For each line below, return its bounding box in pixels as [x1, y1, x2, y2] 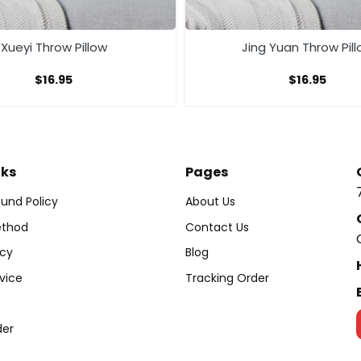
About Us [185, 193, 235, 210]
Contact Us [185, 218, 249, 235]
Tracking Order [185, 269, 269, 286]
